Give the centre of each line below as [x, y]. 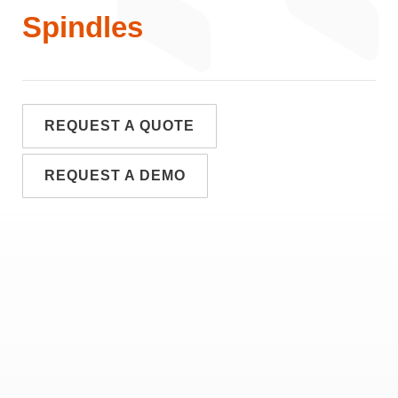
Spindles [83, 28]
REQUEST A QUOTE [119, 126]
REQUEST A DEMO [115, 176]
